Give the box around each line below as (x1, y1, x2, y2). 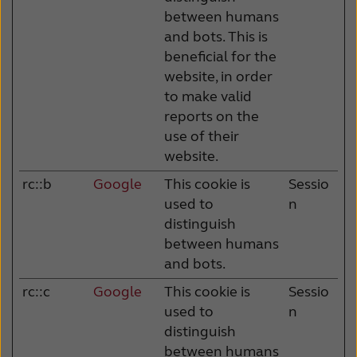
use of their (164, 127, 239, 145)
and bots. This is (164, 27, 268, 45)
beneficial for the (164, 47, 277, 65)
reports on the (164, 107, 259, 125)
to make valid (164, 87, 252, 105)
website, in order (164, 67, 273, 85)
